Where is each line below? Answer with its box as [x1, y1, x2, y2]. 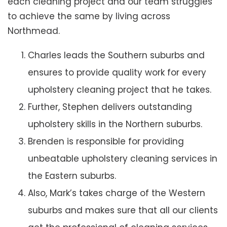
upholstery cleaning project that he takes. [28, 84, 211, 96]
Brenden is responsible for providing [28, 135, 184, 148]
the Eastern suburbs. [28, 170, 116, 182]
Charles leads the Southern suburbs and [28, 49, 205, 62]
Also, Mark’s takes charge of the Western [28, 187, 205, 200]
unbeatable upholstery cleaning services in [28, 153, 217, 165]
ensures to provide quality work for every [28, 66, 206, 79]
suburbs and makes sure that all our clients [28, 204, 218, 217]
